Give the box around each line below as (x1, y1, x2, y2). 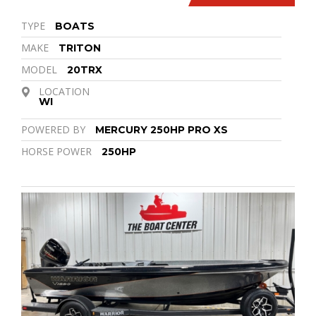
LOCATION (39, 84, 90, 98)
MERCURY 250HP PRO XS (95, 123, 228, 136)
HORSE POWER (21, 144, 92, 158)
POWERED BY (21, 122, 85, 136)
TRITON (59, 41, 101, 54)
